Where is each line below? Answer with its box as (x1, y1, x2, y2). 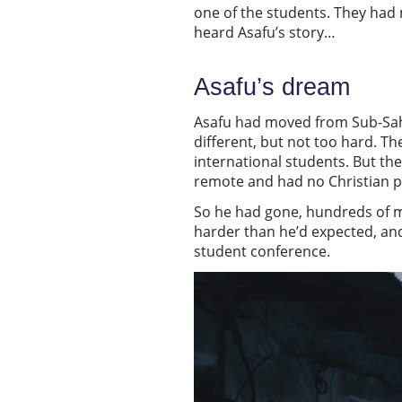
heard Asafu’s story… (194, 22, 336, 42)
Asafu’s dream (194, 73, 350, 101)
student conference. (194, 241, 330, 262)
